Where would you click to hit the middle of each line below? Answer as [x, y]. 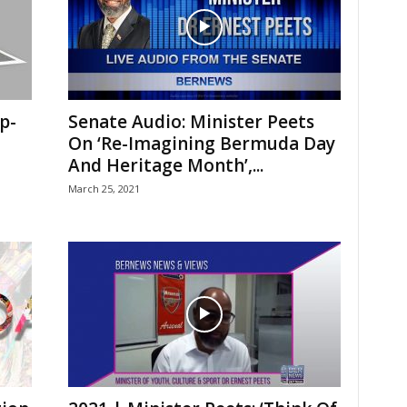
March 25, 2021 [104, 189]
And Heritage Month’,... [165, 166]
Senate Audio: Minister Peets [191, 122]
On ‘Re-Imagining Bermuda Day [201, 144]
